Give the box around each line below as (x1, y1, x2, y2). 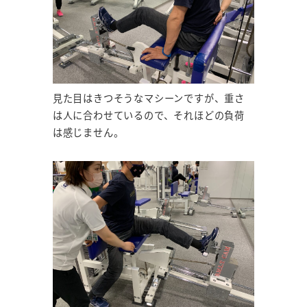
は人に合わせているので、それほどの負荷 (52, 108, 245, 123)
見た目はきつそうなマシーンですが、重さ (52, 91, 245, 106)
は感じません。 (52, 125, 124, 140)
